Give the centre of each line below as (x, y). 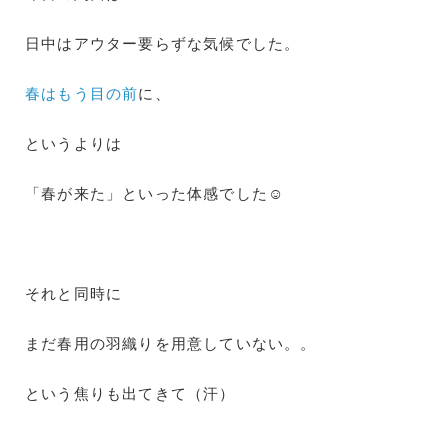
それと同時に (74, 293)
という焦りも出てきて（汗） (130, 393)
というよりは (74, 143)
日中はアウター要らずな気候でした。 (163, 43)
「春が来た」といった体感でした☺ (155, 193)
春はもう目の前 (82, 93)
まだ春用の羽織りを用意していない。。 (171, 343)
